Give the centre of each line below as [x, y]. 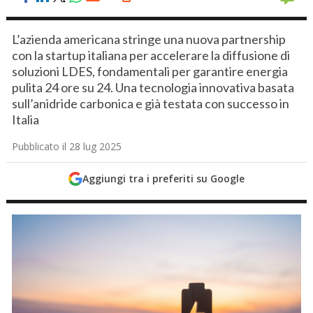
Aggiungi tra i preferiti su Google [163, 179]
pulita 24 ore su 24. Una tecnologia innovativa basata [153, 87]
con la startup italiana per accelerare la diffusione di [151, 55]
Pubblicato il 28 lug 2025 [67, 146]
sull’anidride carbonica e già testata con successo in [151, 103]
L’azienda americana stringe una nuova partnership [149, 39]
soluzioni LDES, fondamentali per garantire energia [150, 71]
